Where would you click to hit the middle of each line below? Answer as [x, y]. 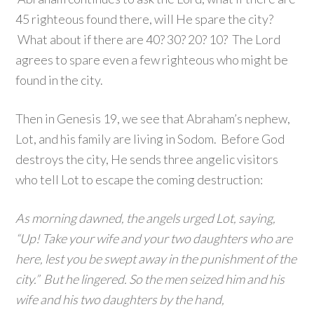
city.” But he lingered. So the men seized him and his [150, 279]
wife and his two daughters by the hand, [120, 299]
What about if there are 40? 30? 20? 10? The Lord [148, 39]
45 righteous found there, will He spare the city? [145, 19]
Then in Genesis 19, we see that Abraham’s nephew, [153, 118]
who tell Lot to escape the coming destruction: [139, 179]
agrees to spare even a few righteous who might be [152, 60]
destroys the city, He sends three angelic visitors [147, 159]
